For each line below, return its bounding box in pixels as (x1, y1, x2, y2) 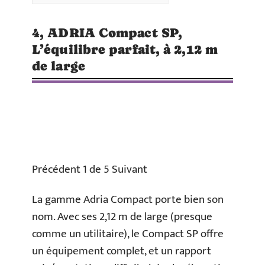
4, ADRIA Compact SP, (32, 25, 183, 40)
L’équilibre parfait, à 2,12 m (32, 41, 218, 57)
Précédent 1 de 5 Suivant (32, 160, 147, 179)
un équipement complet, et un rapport (32, 242, 211, 261)
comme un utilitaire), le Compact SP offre (32, 225, 224, 244)
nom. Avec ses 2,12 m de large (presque (32, 208, 212, 227)
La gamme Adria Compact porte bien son (32, 190, 224, 209)
